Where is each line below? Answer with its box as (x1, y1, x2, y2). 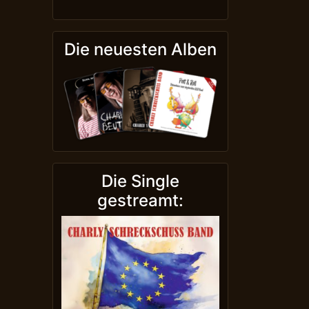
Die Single (101, 170, 179, 191)
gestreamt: (97, 190, 183, 210)
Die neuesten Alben (64, 39, 217, 59)
